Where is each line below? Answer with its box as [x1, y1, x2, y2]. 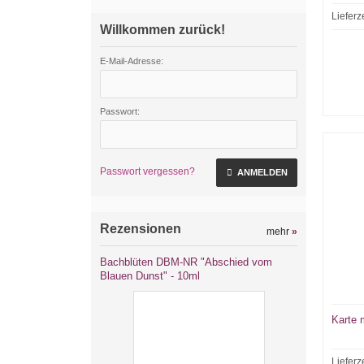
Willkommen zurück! [100, 23, 225, 37]
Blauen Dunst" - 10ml [100, 270, 200, 282]
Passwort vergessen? [100, 166, 195, 177]
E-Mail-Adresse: [100, 56, 163, 66]
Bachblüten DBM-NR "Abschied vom [100, 256, 272, 268]
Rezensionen [100, 222, 181, 236]
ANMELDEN [236, 167, 288, 177]
